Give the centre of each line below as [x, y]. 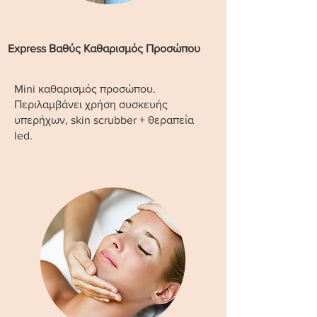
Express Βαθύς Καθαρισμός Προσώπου [104, 48]
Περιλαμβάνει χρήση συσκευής [91, 104]
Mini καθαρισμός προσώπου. [85, 89]
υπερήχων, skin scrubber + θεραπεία [104, 120]
